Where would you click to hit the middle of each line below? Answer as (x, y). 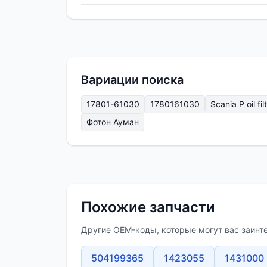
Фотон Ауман (113, 122)
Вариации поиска (132, 80)
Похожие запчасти (148, 207)
